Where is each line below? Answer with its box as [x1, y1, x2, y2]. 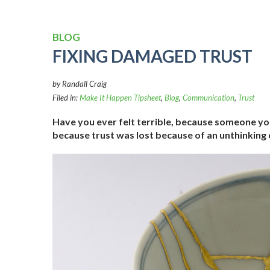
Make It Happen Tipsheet [80, 93, 161, 103]
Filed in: [52, 93, 80, 103]
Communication [183, 93, 234, 103]
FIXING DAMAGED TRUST [52, 46, 253, 67]
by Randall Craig [52, 79, 107, 89]
